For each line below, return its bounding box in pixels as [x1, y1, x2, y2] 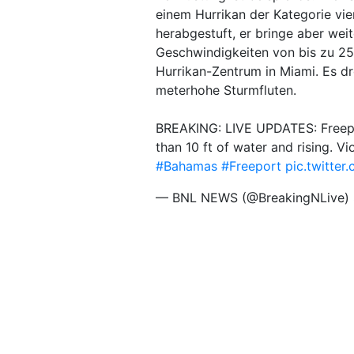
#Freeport [221, 158, 281, 174]
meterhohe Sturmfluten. [156, 82, 296, 98]
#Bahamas [156, 158, 217, 174]
